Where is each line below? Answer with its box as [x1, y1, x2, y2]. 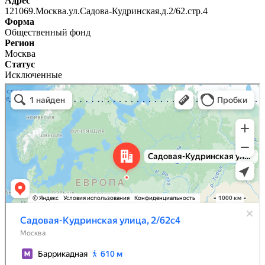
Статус [5, 59, 35, 69]
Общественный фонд [5, 27, 91, 37]
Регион [5, 37, 34, 48]
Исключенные [5, 69, 62, 80]
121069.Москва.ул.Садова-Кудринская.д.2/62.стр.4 [5, 5, 208, 16]
